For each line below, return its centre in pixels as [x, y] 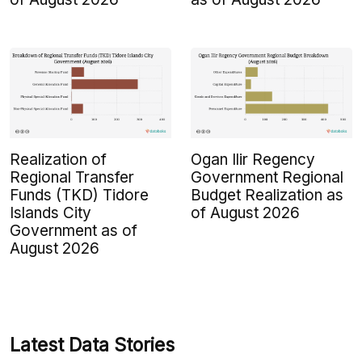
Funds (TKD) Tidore [79, 195]
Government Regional [267, 177]
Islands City [51, 213]
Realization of [58, 159]
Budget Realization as [267, 195]
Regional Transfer [72, 177]
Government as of [74, 230]
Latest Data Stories [92, 345]
